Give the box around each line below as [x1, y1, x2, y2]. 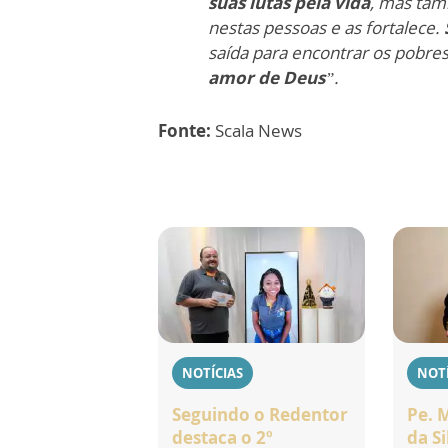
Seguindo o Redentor [172, 402, 348, 426]
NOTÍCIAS [182, 363, 243, 382]
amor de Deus [208, 65, 325, 89]
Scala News [211, 118, 302, 142]
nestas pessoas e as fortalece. [208, 15, 444, 39]
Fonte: [158, 118, 211, 142]
